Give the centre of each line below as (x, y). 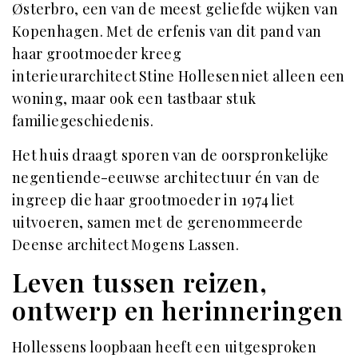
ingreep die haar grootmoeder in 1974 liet (153, 200)
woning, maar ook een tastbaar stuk (134, 98)
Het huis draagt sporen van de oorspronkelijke (171, 155)
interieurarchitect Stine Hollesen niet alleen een (179, 76)
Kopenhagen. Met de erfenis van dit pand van (167, 31)
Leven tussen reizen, (140, 282)
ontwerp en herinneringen (178, 310)
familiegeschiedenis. (83, 121)
